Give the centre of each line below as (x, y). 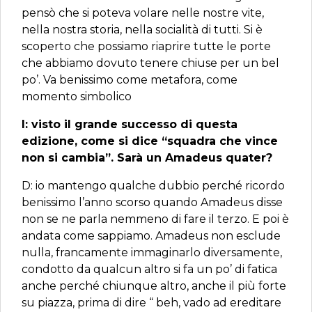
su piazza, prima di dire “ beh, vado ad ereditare (151, 303)
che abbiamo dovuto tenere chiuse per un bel (150, 63)
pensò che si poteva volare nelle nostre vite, (143, 13)
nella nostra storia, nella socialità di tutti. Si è (142, 30)
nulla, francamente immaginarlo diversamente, (152, 252)
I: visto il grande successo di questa (130, 124)
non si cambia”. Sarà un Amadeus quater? (147, 158)
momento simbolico (77, 96)
